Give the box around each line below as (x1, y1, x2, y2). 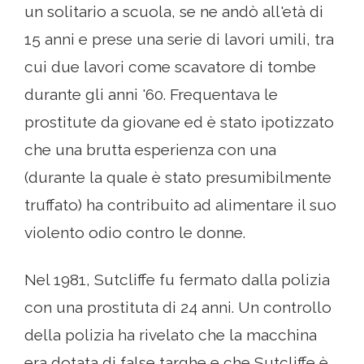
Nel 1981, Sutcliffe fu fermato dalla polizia (24, 271, 330, 289)
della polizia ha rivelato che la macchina (24, 326, 317, 344)
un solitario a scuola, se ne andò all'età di (24, 2, 323, 21)
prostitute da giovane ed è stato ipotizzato (24, 113, 334, 132)
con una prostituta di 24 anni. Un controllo (24, 298, 331, 317)
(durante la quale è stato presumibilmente (24, 168, 331, 187)
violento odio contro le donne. (24, 223, 245, 242)
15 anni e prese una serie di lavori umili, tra (24, 30, 334, 49)
